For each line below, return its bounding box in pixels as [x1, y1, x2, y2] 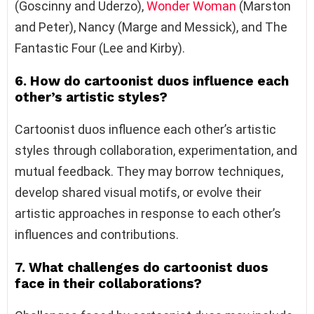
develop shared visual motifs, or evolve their [15, 184, 261, 200]
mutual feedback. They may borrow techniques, [15, 163, 283, 179]
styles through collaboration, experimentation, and [15, 142, 297, 158]
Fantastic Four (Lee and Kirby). [15, 40, 185, 55]
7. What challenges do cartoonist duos [15, 259, 268, 275]
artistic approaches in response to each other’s [15, 205, 281, 221]
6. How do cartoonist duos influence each [15, 72, 289, 89]
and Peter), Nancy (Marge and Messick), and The [15, 19, 287, 34]
